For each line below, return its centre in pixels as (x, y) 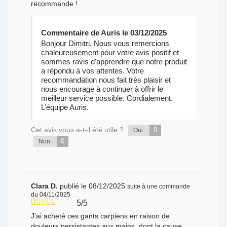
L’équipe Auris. (65, 107)
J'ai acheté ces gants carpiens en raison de (101, 216)
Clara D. (46, 186)
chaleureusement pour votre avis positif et (110, 53)
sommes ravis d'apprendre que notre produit (114, 62)
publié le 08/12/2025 (93, 186)
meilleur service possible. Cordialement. (107, 98)
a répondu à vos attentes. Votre (92, 71)
